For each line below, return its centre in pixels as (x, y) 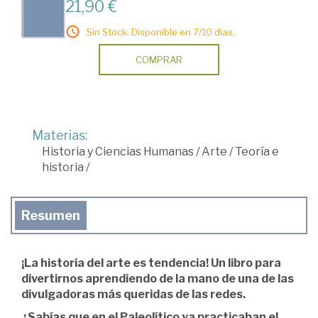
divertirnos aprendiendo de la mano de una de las (158, 279)
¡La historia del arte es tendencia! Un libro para (151, 263)
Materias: (60, 136)
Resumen (51, 216)
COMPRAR (159, 60)
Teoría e (257, 152)
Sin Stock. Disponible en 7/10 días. (161, 32)
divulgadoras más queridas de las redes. (133, 295)
